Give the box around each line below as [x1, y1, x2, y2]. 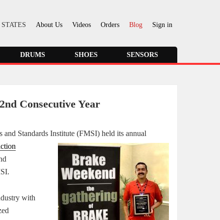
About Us [36, 21, 62, 28]
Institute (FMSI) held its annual [50, 129, 147, 137]
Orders [101, 21, 119, 28]
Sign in [152, 21, 172, 28]
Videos [72, 21, 91, 28]
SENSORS [127, 51, 159, 59]
